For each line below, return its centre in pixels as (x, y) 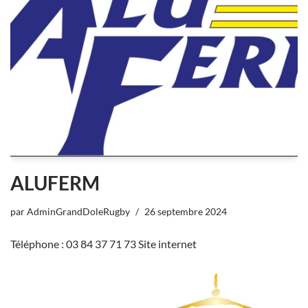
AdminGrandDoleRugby (78, 212)
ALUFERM (55, 183)
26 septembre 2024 (186, 212)
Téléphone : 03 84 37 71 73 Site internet (103, 244)
